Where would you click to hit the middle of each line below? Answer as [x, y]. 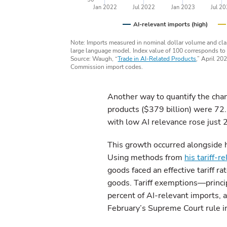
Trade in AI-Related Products [157, 59]
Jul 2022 [144, 7]
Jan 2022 [105, 7]
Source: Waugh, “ [94, 59]
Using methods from [146, 158]
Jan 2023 [183, 7]
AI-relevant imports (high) [171, 24]
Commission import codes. [107, 67]
